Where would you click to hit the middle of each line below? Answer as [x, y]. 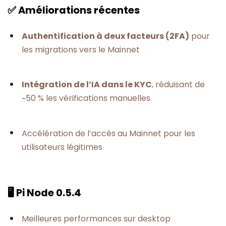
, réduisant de [178, 85]
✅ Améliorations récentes [74, 10]
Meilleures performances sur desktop [96, 219]
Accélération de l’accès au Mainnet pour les [108, 133]
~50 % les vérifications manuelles [86, 98]
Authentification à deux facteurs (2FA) [105, 36]
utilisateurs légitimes [62, 147]
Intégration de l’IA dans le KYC [87, 85]
